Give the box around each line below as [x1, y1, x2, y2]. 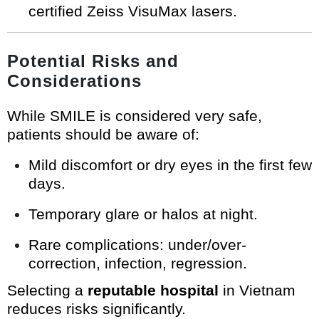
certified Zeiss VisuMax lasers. [28, 3, 237, 20]
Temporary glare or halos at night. [28, 206, 258, 223]
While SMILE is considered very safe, [7, 108, 262, 125]
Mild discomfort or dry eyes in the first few [28, 157, 312, 174]
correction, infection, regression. [28, 255, 247, 272]
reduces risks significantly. [7, 300, 186, 318]
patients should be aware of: [7, 126, 199, 143]
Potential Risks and [7, 51, 179, 71]
